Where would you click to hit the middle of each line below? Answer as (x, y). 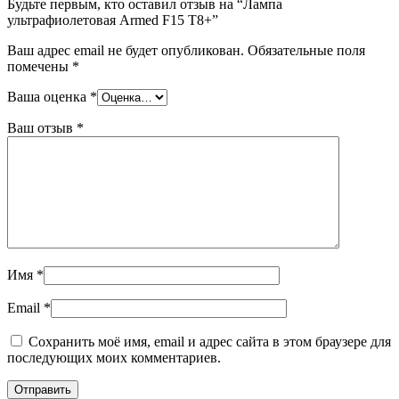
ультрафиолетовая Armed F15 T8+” (113, 20)
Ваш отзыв (42, 128)
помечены (40, 67)
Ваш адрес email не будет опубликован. (126, 51)
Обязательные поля (306, 51)
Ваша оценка (49, 97)
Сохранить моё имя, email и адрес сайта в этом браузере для (210, 342)
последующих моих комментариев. (114, 358)
